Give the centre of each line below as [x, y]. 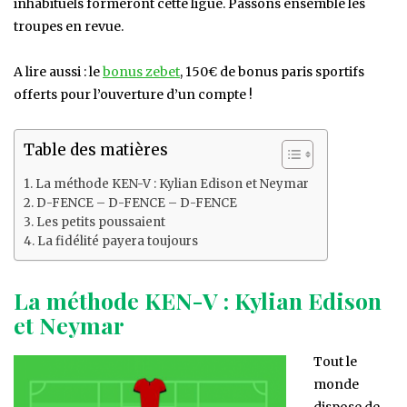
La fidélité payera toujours [117, 242]
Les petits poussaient [100, 223]
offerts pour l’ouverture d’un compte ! [133, 95]
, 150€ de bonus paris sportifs [272, 72]
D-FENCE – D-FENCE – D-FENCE [136, 203]
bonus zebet [141, 72]
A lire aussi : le [58, 72]
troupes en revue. [69, 27]
